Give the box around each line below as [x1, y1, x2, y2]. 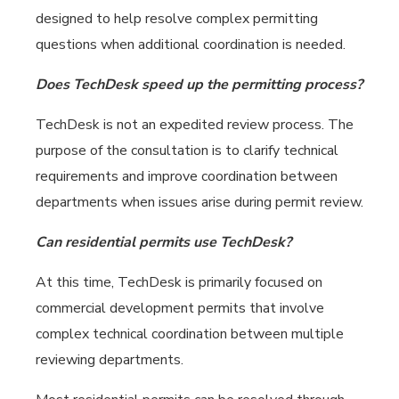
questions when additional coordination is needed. [36, 35, 346, 55]
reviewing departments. [36, 350, 183, 370]
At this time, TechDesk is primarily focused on [36, 273, 322, 293]
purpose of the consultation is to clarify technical [36, 141, 338, 161]
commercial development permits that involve [36, 298, 324, 319]
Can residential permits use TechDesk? [36, 232, 291, 253]
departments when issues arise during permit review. [36, 192, 363, 213]
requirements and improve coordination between [36, 167, 338, 187]
